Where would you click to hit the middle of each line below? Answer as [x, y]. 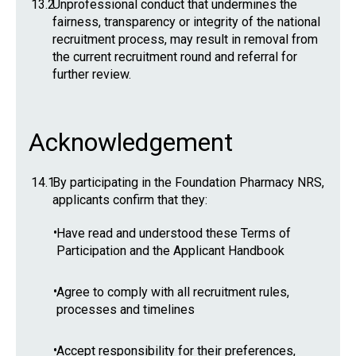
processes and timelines [126, 310]
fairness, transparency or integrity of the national [186, 22]
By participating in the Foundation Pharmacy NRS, [188, 182]
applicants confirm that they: [130, 200]
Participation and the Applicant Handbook [170, 251]
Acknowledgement [131, 142]
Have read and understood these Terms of [174, 233]
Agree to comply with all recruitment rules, [173, 292]
